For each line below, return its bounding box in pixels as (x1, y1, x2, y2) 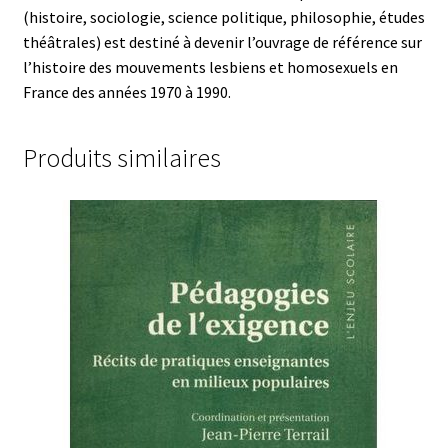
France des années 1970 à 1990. (22, 81, 231, 102)
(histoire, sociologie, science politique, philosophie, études (22, 6, 425, 27)
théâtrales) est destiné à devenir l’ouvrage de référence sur (22, 31, 422, 52)
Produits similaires (22, 142, 221, 175)
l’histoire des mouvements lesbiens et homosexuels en (22, 56, 398, 77)
